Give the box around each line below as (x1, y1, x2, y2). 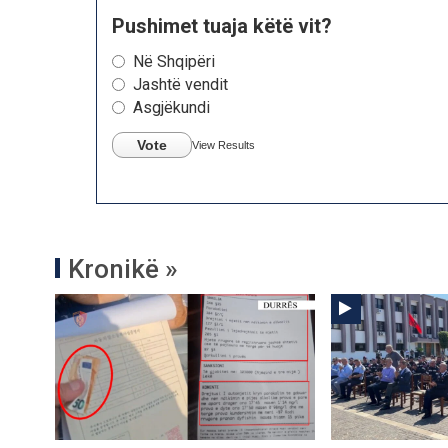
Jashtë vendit (133, 74, 228, 94)
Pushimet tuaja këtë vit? (112, 13, 332, 38)
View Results (192, 138, 255, 151)
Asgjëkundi (133, 97, 210, 117)
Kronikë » (68, 253, 178, 284)
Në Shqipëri (133, 51, 215, 71)
